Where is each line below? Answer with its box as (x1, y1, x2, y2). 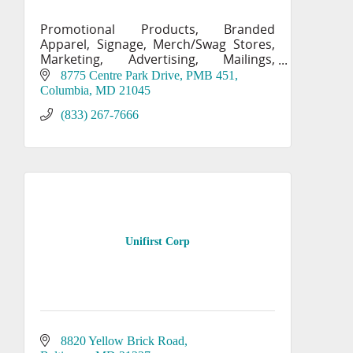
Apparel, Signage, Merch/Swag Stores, (40, 35, 275, 53)
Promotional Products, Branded (40, 20, 275, 38)
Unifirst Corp (125, 236, 190, 248)
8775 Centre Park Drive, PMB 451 (61, 68, 235, 82)
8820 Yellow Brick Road (61, 333, 184, 347)
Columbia (40, 83, 89, 97)
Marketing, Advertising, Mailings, (40, 50, 275, 68)
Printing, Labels (40, 65, 132, 83)
